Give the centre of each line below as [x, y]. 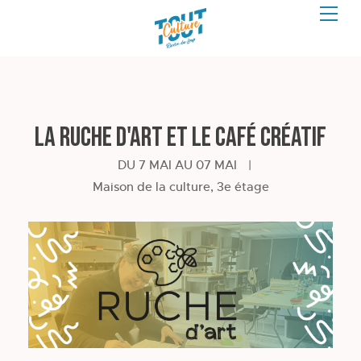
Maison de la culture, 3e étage [180, 187]
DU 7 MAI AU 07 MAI [177, 165]
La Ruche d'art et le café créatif [180, 137]
